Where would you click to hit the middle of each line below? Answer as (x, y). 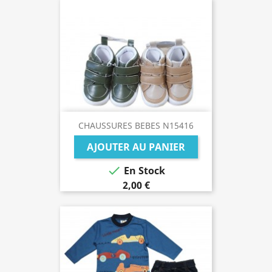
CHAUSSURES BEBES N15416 (136, 125)
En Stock (143, 170)
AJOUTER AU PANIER (136, 147)
